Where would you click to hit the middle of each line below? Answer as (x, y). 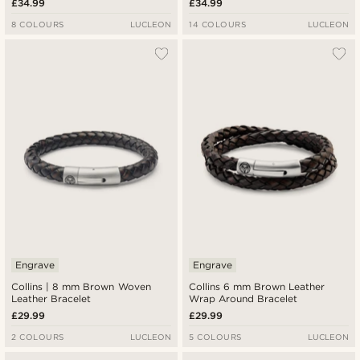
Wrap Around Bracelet (243, 298)
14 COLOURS (218, 25)
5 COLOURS (215, 336)
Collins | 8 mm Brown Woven (81, 286)
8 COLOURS (38, 25)
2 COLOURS (38, 336)
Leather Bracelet (51, 298)
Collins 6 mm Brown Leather (257, 286)
